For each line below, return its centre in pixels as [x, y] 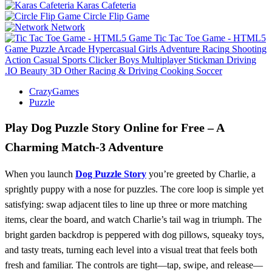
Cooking [177, 70]
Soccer [209, 70]
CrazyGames [54, 91]
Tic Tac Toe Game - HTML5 [210, 38]
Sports [74, 59]
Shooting [249, 49]
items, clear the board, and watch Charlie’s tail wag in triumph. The [133, 219]
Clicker [103, 59]
